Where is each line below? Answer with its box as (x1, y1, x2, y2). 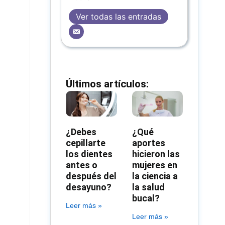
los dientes (66, 148, 113, 159)
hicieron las (132, 148, 180, 159)
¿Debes (66, 126, 97, 137)
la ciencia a (132, 170, 178, 181)
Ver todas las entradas (76, 12, 162, 22)
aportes (132, 137, 165, 148)
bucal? (132, 192, 160, 203)
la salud (132, 181, 165, 192)
